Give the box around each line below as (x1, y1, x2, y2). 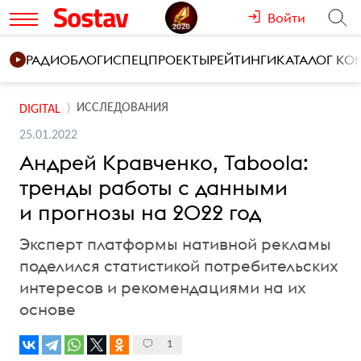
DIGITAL (19, 102, 60, 116)
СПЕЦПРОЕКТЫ (113, 52, 210, 68)
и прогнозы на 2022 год (19, 199, 261, 226)
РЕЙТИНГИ (210, 52, 276, 68)
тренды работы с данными (19, 174, 288, 201)
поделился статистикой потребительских (19, 255, 338, 276)
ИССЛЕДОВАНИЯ (77, 102, 168, 114)
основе (19, 299, 76, 319)
